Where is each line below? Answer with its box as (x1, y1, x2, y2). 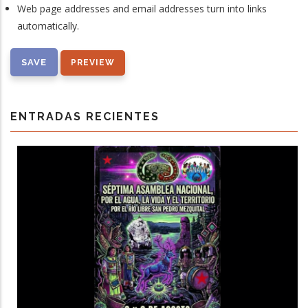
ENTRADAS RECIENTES (10, 110, 159, 124)
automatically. (17, 19, 79, 33)
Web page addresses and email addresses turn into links (17, 2, 267, 16)
